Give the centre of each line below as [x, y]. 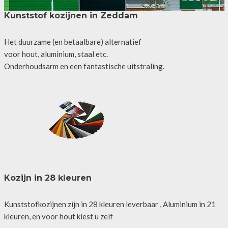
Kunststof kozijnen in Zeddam [71, 15]
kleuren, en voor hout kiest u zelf [58, 216]
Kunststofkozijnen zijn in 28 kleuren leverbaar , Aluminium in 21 [110, 204]
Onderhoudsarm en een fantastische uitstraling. [84, 66]
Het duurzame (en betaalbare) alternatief [73, 41]
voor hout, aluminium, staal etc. [56, 54]
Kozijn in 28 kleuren [48, 178]
